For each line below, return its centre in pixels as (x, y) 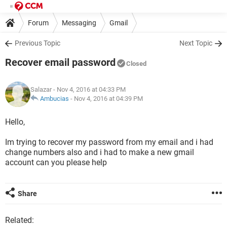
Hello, (15, 122)
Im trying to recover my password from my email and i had (109, 142)
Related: (20, 220)
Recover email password (60, 62)
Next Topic (196, 43)
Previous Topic (37, 43)
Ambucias (54, 99)
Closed (136, 64)
